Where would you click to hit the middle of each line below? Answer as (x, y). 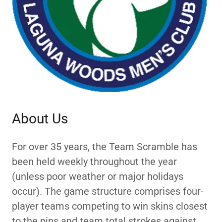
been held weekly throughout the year (94, 162)
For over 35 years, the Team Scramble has (105, 147)
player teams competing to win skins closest (110, 206)
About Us (40, 119)
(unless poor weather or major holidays (98, 176)
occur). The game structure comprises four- (108, 191)
